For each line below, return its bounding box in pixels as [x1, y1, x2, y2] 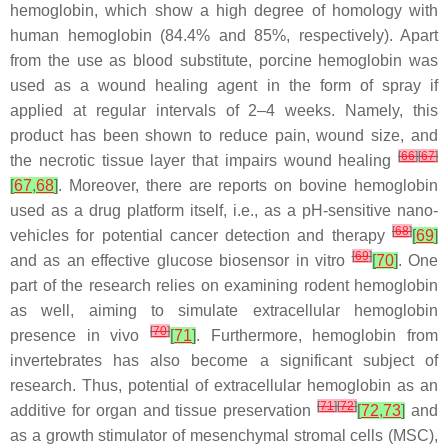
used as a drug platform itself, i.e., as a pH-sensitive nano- [10, 202, 438, 220]
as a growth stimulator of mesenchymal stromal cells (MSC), [10, 427, 438, 445]
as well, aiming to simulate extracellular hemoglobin [10, 302, 438, 320]
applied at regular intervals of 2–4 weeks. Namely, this [10, 102, 438, 120]
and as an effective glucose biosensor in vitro [10, 252, 352, 270]
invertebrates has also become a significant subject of [10, 352, 438, 370]
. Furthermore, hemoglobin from [196, 327, 438, 345]
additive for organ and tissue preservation [10, 402, 318, 420]
